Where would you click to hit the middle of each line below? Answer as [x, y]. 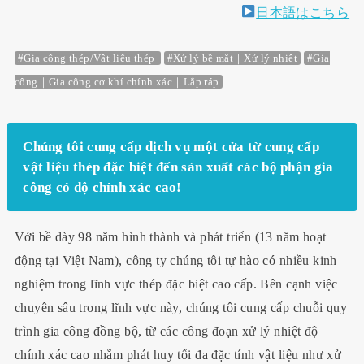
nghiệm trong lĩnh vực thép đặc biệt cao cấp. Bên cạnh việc [176, 284]
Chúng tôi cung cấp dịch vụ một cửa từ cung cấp [171, 146]
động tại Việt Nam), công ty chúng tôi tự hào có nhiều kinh [175, 261]
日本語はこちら [303, 12]
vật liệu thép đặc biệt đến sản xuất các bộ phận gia [178, 167]
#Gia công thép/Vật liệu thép [87, 58]
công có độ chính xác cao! [102, 187]
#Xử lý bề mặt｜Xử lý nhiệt [232, 58]
